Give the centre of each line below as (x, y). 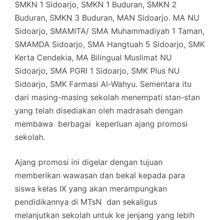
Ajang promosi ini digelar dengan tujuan (89, 162)
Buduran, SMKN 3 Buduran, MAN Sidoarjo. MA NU (107, 17)
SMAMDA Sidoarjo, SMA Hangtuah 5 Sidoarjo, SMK (110, 44)
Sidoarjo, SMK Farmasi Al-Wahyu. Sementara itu (103, 84)
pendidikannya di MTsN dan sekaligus (87, 202)
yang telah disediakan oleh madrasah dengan (99, 110)
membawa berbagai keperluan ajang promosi (101, 124)
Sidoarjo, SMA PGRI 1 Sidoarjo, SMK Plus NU (97, 70)
